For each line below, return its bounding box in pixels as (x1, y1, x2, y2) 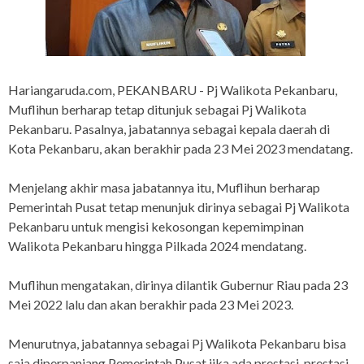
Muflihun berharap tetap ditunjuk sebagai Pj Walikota (8, 102, 306, 118)
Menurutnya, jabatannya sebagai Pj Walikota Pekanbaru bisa (8, 336, 346, 352)
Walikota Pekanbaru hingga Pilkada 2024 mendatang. (8, 238, 306, 254)
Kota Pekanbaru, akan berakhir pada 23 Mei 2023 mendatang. (8, 141, 353, 157)
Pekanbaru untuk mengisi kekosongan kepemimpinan (8, 219, 304, 235)
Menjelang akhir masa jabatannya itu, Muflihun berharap (8, 180, 320, 196)
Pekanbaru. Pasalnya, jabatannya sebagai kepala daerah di (8, 121, 330, 137)
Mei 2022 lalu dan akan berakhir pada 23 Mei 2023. (8, 297, 293, 313)
